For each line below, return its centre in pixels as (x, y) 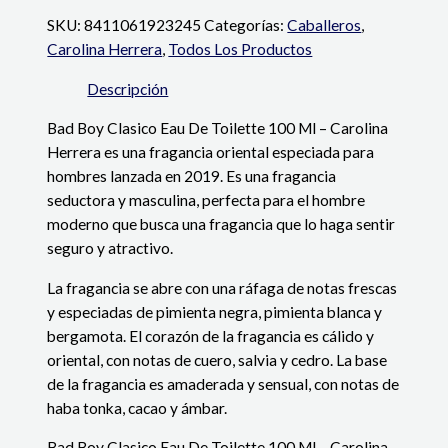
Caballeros (324, 25)
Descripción (128, 88)
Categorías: (246, 25)
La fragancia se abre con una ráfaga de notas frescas (222, 287)
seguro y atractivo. (110, 248)
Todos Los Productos (240, 49)
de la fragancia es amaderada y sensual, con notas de (223, 383)
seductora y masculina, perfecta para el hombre (206, 200)
